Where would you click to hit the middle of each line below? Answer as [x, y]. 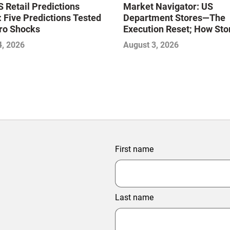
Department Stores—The [174, 18]
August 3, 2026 [151, 45]
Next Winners [151, 52]
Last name [134, 198]
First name [134, 149]
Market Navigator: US [168, 7]
